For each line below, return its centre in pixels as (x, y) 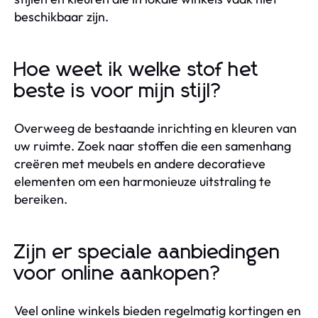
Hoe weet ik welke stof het (137, 70)
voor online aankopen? (118, 274)
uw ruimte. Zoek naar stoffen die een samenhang (153, 146)
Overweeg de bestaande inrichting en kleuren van (155, 128)
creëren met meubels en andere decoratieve (140, 163)
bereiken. (41, 199)
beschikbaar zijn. (61, 16)
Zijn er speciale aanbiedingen (147, 252)
